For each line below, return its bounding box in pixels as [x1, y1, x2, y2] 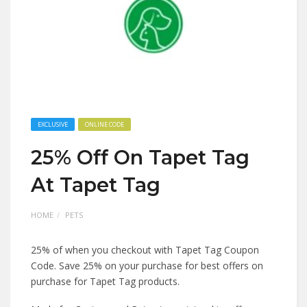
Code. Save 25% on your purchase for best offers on [31, 259, 263, 272]
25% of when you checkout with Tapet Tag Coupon [31, 243, 259, 256]
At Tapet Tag [31, 173, 160, 197]
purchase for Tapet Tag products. [31, 275, 180, 288]
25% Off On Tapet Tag [31, 145, 249, 169]
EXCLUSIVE [38, 120, 68, 129]
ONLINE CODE [85, 120, 124, 129]
